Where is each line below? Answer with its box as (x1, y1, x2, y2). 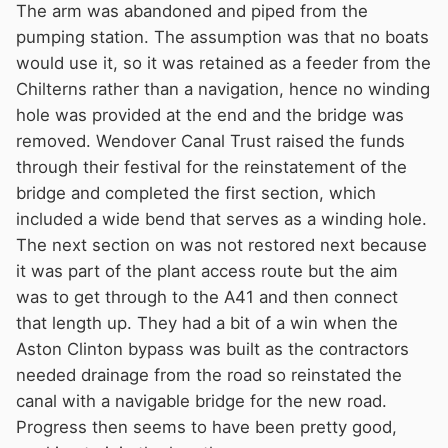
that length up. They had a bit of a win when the (16, 312, 398, 333)
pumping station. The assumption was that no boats (16, 26, 429, 47)
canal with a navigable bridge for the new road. (16, 390, 387, 411)
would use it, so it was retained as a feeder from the (16, 52, 431, 73)
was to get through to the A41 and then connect (16, 286, 398, 307)
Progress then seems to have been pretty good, (16, 416, 397, 437)
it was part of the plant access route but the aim (16, 260, 398, 281)
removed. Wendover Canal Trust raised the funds (16, 130, 405, 151)
